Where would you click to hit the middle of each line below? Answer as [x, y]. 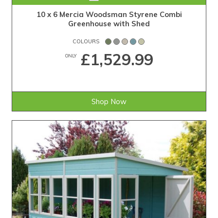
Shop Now [109, 102]
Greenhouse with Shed [109, 24]
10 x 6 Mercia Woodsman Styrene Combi [109, 15]
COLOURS [86, 42]
